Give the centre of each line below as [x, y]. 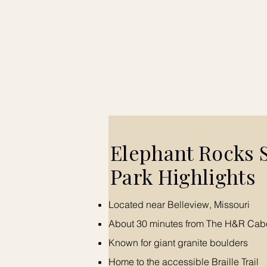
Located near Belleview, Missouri [179, 204]
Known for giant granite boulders [178, 243]
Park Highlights [183, 176]
